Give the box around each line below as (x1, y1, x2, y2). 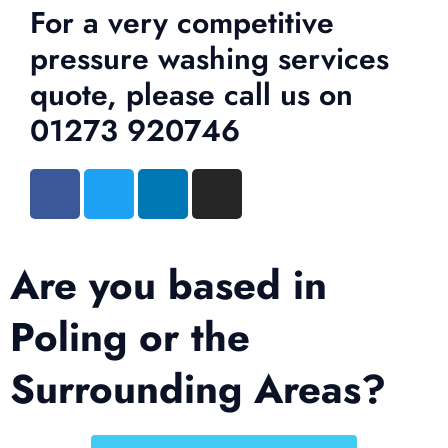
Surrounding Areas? (10, 359, 386, 418)
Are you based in (10, 255, 327, 314)
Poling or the (10, 307, 250, 366)
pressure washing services (30, 36, 389, 80)
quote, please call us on (30, 72, 353, 116)
